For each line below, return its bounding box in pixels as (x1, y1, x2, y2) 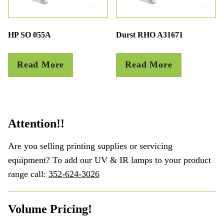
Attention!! (8, 116, 64, 130)
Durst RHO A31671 (116, 30, 183, 39)
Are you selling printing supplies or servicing (8, 140, 172, 151)
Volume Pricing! (8, 202, 92, 215)
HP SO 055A (8, 30, 51, 39)
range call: (8, 168, 48, 179)
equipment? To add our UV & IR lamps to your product (8, 154, 211, 165)
